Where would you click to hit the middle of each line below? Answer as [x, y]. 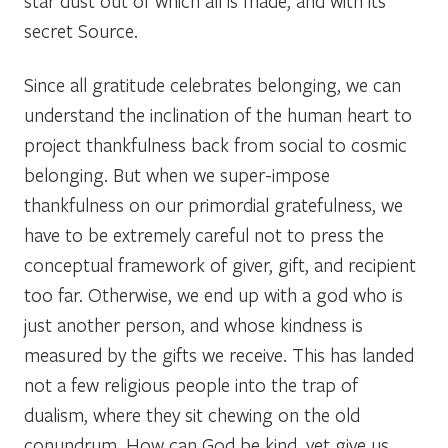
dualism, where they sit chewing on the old [192, 414]
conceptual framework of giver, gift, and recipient [220, 264]
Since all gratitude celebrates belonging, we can [212, 84]
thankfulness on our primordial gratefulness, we [213, 204]
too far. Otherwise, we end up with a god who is [213, 294]
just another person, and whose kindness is [193, 324]
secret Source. [81, 30]
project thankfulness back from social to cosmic [215, 144]
